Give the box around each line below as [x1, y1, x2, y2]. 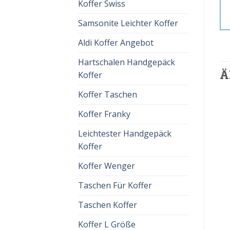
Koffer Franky [78, 108, 130, 120]
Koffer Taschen [78, 89, 137, 100]
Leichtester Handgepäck [78, 128, 171, 139]
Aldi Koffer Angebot [78, 37, 154, 48]
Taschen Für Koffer [78, 180, 152, 191]
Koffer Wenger [78, 160, 135, 171]
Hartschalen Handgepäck [78, 56, 175, 68]
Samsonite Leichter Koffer [78, 17, 178, 29]
